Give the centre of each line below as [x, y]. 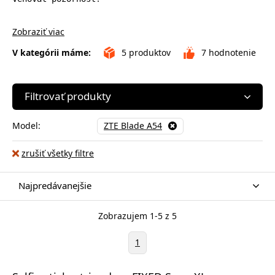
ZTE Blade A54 [133, 126]
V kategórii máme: [52, 52]
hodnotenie [231, 52]
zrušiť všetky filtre [58, 153]
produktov [149, 52]
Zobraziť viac [38, 32]
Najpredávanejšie [55, 185]
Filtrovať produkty [68, 96]
